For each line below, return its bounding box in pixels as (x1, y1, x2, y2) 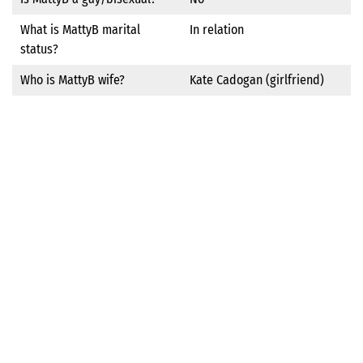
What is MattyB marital (20, 21, 140, 37)
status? (20, 41, 58, 57)
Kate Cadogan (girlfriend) (190, 71, 324, 88)
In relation (190, 21, 244, 37)
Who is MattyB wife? (20, 71, 125, 88)
